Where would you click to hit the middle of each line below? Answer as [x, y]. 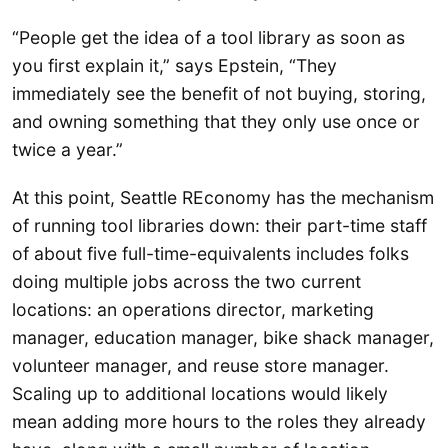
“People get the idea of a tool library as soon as [208, 38]
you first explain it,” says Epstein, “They [174, 66]
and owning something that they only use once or [216, 122]
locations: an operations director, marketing [193, 309]
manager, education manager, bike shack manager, [223, 337]
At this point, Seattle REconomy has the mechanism [223, 197]
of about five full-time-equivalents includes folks [210, 253]
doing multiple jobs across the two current [186, 281]
